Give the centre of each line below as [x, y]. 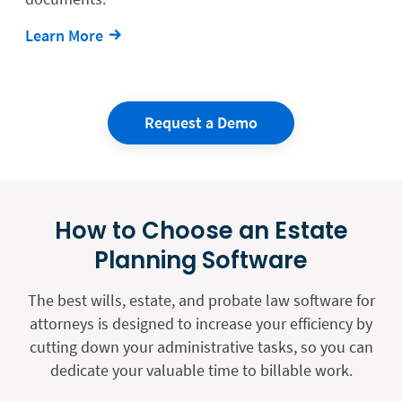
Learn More [64, 35]
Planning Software [201, 260]
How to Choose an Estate [201, 230]
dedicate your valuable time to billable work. [201, 370]
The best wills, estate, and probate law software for [201, 300]
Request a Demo [201, 122]
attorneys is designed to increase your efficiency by [201, 323]
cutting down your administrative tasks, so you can [201, 346]
